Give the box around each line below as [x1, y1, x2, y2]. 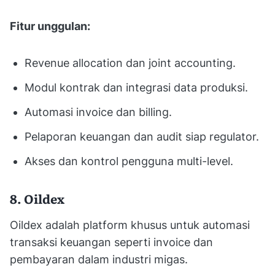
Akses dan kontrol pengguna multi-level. [25, 154, 233, 168]
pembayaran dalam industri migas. [10, 252, 188, 266]
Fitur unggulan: [10, 19, 90, 33]
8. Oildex [10, 188, 64, 207]
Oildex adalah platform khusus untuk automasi [10, 218, 250, 231]
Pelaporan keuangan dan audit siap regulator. [25, 130, 259, 143]
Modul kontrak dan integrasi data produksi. [25, 80, 248, 94]
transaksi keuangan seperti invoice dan [10, 235, 213, 249]
